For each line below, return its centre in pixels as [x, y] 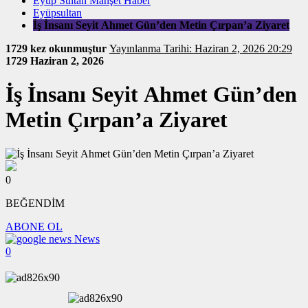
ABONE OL [34, 226]
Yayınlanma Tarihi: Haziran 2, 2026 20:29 [228, 48]
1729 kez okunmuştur [57, 48]
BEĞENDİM [35, 203]
